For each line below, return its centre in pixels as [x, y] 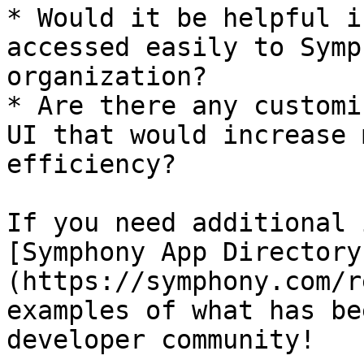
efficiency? [91, 164]
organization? [107, 76]
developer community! [161, 340]
